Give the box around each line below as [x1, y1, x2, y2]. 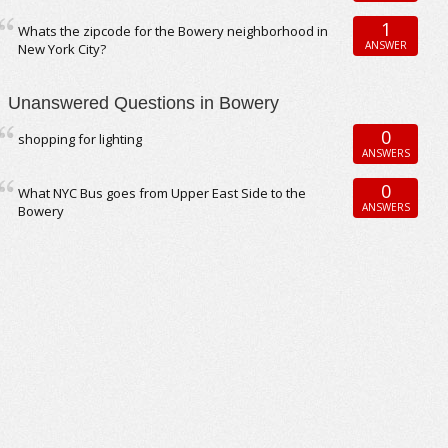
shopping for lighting [18, 130, 143, 148]
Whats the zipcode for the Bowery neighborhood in [18, 22, 329, 40]
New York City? [18, 40, 107, 58]
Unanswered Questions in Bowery [8, 93, 280, 113]
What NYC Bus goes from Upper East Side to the [18, 184, 307, 202]
